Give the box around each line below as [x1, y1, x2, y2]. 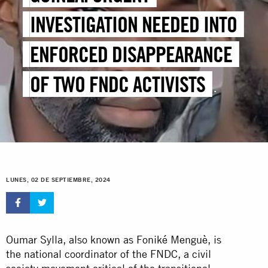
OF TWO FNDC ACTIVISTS [30, 71, 206, 98]
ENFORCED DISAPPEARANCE [30, 41, 233, 68]
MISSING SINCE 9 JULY [30, 101, 188, 127]
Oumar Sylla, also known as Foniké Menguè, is [6, 233, 221, 246]
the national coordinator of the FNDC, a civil [6, 247, 211, 260]
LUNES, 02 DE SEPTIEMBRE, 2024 [6, 176, 111, 184]
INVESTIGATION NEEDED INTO [30, 11, 237, 38]
